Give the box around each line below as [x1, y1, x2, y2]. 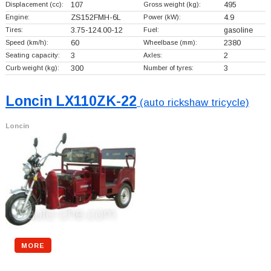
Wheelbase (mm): [143, 39, 197, 47]
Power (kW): [143, 13, 181, 21]
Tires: [5, 26, 23, 34]
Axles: [143, 51, 162, 59]
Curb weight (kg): [5, 64, 59, 72]
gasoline [223, 26, 253, 35]
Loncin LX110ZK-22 [5, 93, 137, 109]
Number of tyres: [143, 64, 194, 72]
